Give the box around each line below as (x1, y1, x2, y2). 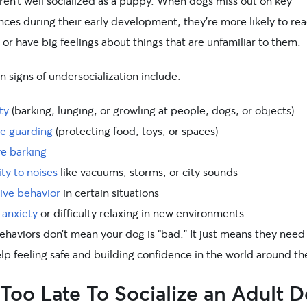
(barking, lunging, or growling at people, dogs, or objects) (9, 102, 294, 117)
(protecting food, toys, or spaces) (53, 123, 218, 138)
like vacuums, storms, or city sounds (58, 164, 238, 179)
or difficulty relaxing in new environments (38, 205, 244, 220)
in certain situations (60, 184, 159, 199)
